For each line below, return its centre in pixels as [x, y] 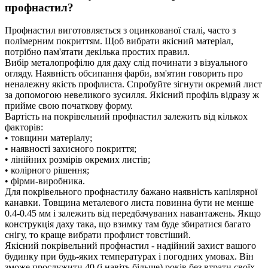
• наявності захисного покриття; [71, 149]
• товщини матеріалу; [48, 138]
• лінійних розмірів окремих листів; [77, 160]
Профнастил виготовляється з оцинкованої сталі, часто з [120, 31]
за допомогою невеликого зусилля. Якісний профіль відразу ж [132, 95]
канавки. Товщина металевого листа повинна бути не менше [129, 203]
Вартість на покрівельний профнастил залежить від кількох [126, 117]
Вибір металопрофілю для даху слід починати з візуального [126, 63]
